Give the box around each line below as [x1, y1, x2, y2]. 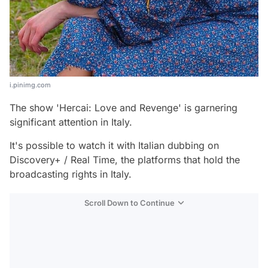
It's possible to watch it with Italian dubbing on [10, 139, 219, 152]
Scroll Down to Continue [84, 198, 175, 208]
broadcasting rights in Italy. [10, 168, 132, 181]
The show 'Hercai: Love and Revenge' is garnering [10, 102, 237, 114]
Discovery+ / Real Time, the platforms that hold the [10, 154, 240, 166]
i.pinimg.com [10, 81, 51, 90]
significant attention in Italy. [10, 116, 132, 129]
